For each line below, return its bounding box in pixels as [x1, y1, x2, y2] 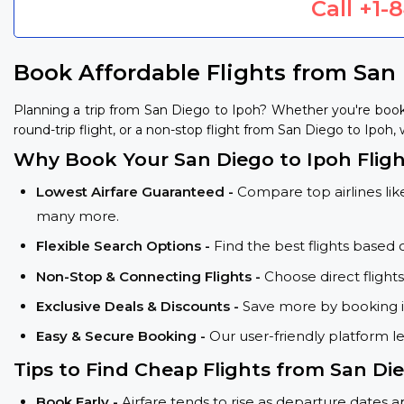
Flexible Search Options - [36, 237, 214, 255]
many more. [36, 207, 119, 225]
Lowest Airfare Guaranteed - [36, 182, 237, 200]
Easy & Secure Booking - [36, 327, 209, 345]
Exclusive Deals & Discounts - [36, 297, 243, 315]
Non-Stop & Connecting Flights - [36, 267, 264, 285]
